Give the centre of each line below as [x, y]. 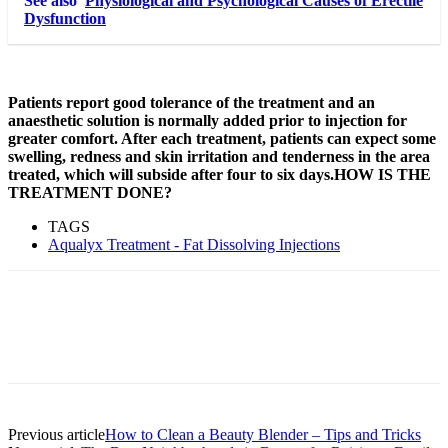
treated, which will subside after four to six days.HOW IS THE [219, 174]
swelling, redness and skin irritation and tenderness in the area [219, 156]
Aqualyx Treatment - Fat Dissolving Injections [194, 244]
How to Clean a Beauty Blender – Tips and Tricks [263, 434]
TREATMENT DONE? [90, 192]
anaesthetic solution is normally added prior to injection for [207, 120]
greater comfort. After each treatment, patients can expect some [222, 138]
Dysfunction [65, 18]
